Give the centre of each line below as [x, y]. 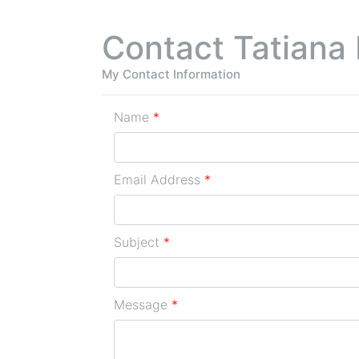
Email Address [157, 179]
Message [141, 304]
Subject [137, 242]
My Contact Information [171, 74]
